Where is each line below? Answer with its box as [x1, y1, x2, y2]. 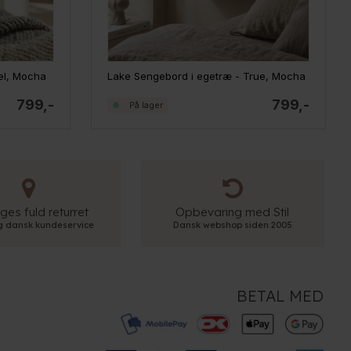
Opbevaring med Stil [175, 204, 290, 220]
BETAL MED [237, 286, 324, 306]
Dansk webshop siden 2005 [172, 219, 292, 231]
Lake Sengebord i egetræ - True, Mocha [107, 70, 306, 83]
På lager [128, 99, 163, 110]
